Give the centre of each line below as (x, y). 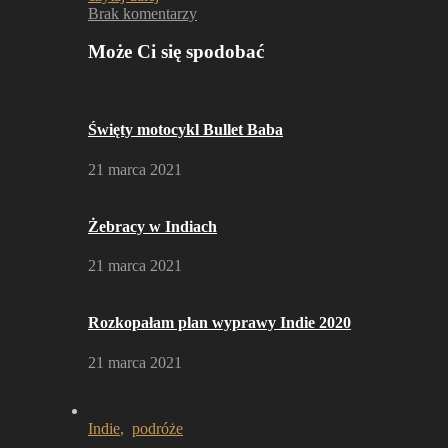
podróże (157, 428)
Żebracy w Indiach (152, 226)
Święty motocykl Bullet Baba (185, 130)
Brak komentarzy (142, 13)
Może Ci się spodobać (176, 52)
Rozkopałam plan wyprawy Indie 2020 (219, 323)
